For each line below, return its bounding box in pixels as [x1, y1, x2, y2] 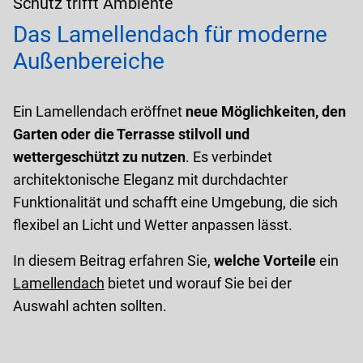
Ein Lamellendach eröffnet [13, 102, 186, 120]
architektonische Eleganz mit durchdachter [13, 170, 288, 188]
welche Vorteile [214, 251, 316, 269]
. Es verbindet [186, 147, 272, 165]
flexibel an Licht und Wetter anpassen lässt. [13, 216, 293, 233]
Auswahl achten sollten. [13, 297, 167, 314]
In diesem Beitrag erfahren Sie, [13, 251, 214, 269]
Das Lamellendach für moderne [13, 20, 327, 48]
